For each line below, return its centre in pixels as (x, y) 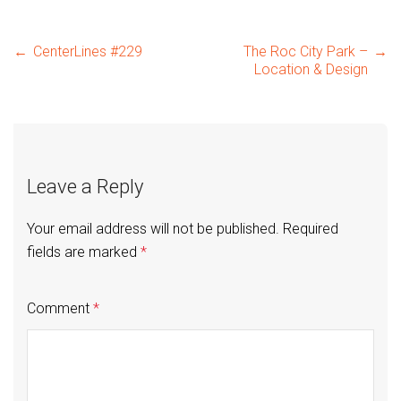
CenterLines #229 (88, 51)
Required (311, 229)
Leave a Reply (85, 187)
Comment (60, 309)
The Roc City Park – (306, 51)
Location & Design (311, 69)
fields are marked (84, 252)
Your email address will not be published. (153, 229)
